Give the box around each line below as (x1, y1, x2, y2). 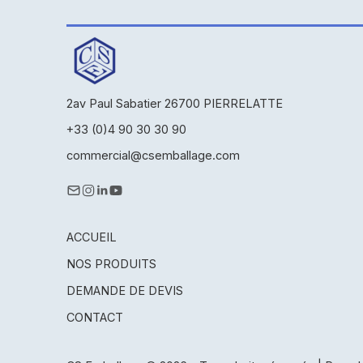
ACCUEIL (66, 229, 117, 244)
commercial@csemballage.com (66, 147, 240, 162)
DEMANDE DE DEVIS (66, 283, 183, 297)
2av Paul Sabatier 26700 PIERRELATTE (66, 96, 283, 110)
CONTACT (66, 310, 123, 324)
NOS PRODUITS (66, 256, 156, 271)
